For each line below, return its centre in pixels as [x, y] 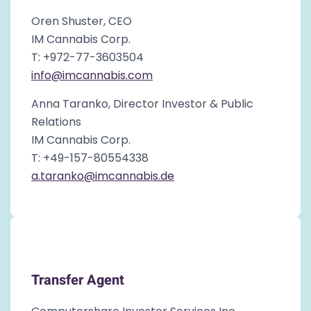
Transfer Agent [78, 280]
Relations [56, 121]
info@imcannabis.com [92, 75]
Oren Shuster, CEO [82, 21]
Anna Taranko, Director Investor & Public [142, 103]
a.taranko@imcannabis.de [103, 176]
